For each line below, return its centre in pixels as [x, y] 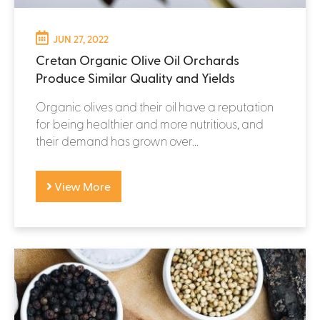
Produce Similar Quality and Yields [135, 77]
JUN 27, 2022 [81, 39]
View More [81, 186]
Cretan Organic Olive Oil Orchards [137, 59]
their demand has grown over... [117, 140]
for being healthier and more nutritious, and [150, 123]
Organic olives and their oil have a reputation [155, 106]
